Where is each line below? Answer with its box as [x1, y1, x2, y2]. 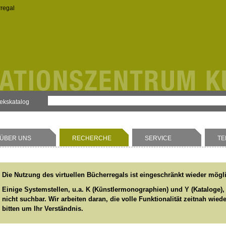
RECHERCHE [72, 134, 112, 142]
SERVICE [145, 134, 172, 142]
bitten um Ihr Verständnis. [2, 204, 83, 212]
